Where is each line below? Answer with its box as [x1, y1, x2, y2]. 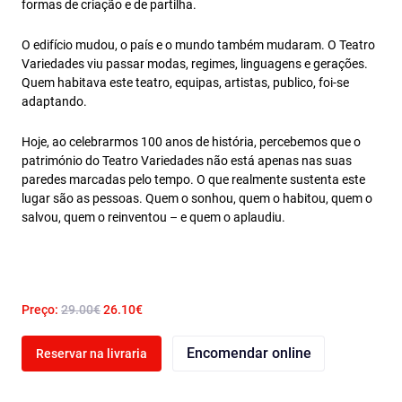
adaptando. [22, 94, 87, 109]
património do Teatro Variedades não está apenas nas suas [22, 153, 352, 168]
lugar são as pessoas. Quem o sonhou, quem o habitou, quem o [22, 191, 372, 205]
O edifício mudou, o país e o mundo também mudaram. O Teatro [22, 38, 375, 52]
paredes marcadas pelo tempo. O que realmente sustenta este [22, 172, 365, 187]
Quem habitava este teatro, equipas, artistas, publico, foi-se [22, 75, 349, 90]
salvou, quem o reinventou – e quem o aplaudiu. [22, 210, 285, 224]
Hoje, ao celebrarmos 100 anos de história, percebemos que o [22, 135, 361, 149]
